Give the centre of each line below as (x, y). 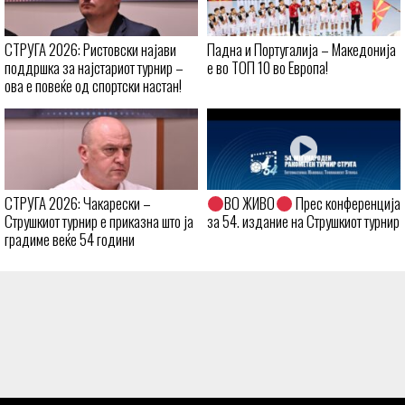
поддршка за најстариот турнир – (94, 67)
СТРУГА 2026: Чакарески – (78, 202)
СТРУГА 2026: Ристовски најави (90, 49)
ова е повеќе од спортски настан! (93, 85)
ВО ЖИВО (250, 202)
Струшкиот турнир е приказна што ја (99, 221)
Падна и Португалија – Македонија (301, 49)
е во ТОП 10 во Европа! (268, 67)
